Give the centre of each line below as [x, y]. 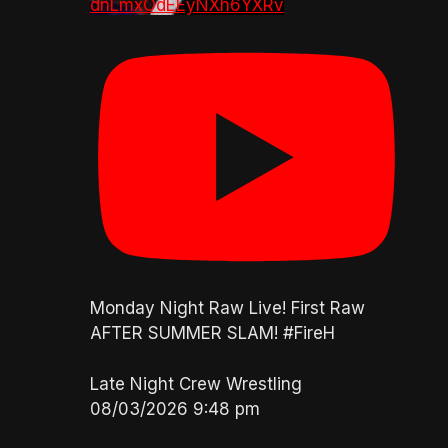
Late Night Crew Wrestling [195, 383]
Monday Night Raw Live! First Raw [227, 308]
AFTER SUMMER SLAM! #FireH [212, 333]
